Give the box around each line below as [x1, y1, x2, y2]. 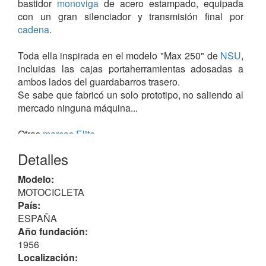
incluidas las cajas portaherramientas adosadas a [18, 62, 244, 76]
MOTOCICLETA [18, 185, 84, 199]
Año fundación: [18, 224, 88, 239]
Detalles [18, 148, 68, 170]
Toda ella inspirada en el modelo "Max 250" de [18, 49, 218, 63]
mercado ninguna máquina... [18, 101, 138, 115]
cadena [18, 23, 49, 37]
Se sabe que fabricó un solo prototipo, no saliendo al [18, 88, 244, 102]
